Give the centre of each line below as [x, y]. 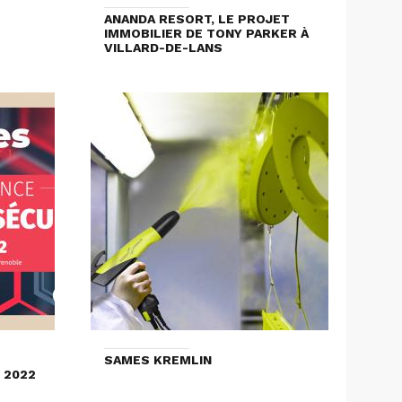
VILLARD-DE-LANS [163, 48]
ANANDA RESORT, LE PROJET [197, 19]
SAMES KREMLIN [158, 360]
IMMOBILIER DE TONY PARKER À [206, 34]
